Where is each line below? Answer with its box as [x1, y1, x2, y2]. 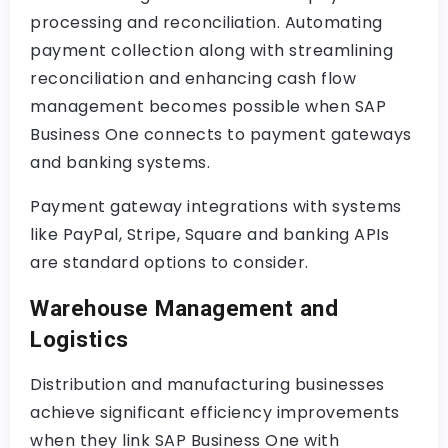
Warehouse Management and [30, 294, 338, 321]
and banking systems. [30, 150, 210, 174]
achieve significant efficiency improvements [30, 400, 400, 424]
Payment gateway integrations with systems [30, 194, 402, 218]
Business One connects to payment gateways [30, 122, 412, 146]
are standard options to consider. [30, 250, 309, 274]
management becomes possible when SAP [30, 94, 386, 118]
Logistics [30, 325, 129, 352]
